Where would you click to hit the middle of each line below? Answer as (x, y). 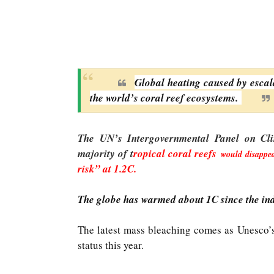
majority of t (105, 154)
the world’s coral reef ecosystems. (165, 98)
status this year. (112, 245)
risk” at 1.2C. (109, 169)
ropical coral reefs (177, 154)
